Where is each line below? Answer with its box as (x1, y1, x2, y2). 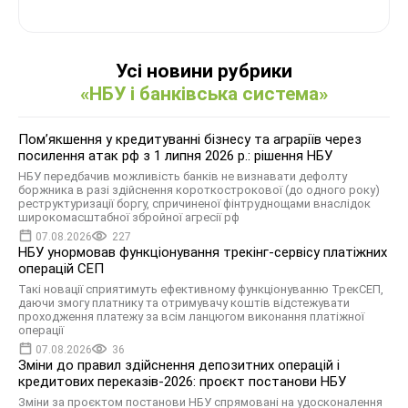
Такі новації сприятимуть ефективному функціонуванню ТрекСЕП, (18, 282, 383, 297)
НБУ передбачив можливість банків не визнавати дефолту (18, 169, 347, 184)
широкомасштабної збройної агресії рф (18, 210, 240, 225)
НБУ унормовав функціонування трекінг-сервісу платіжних (18, 244, 387, 261)
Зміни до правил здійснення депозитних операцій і (18, 357, 340, 374)
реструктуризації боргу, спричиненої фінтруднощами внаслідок (18, 197, 371, 211)
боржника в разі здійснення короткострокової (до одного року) (18, 183, 380, 198)
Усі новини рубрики (116, 60, 292, 83)
